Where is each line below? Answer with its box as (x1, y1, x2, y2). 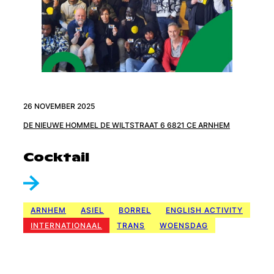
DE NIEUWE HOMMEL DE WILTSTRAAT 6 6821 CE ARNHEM (23, 120, 230, 130)
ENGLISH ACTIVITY (166, 205, 243, 215)
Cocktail (23, 149, 89, 165)
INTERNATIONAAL (31, 220, 102, 230)
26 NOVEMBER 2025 (23, 101, 95, 111)
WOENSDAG (160, 220, 208, 230)
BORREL (119, 205, 151, 215)
